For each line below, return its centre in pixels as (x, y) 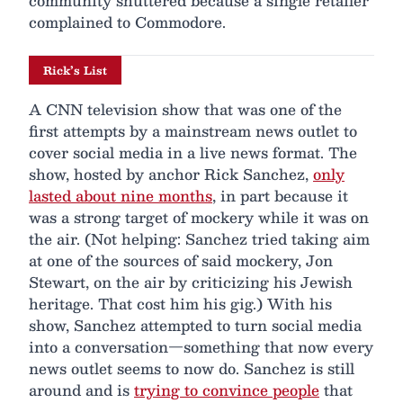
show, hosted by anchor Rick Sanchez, (171, 175)
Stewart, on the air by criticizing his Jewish (191, 282)
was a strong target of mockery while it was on (199, 218)
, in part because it (280, 196)
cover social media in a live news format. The (193, 153)
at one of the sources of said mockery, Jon (181, 261)
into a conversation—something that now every (201, 347)
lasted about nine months (121, 196)
